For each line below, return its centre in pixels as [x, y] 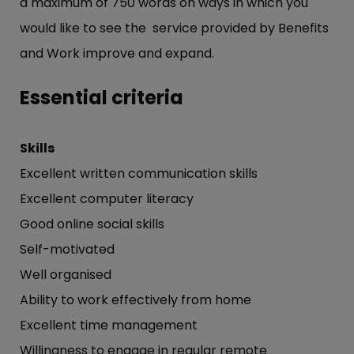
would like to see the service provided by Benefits [174, 28]
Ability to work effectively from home [136, 300]
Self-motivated [67, 250]
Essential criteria [102, 98]
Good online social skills [92, 224]
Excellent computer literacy [107, 199]
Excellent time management [109, 326]
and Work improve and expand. [117, 54]
